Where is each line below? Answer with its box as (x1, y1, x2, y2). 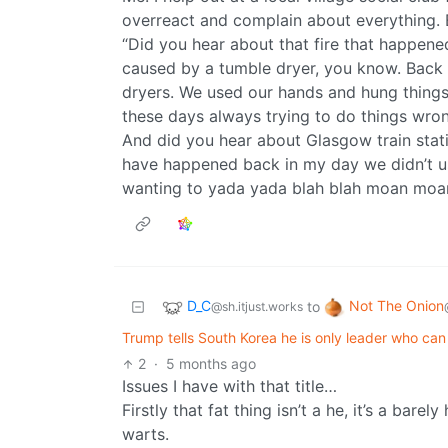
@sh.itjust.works (211, 299, 303, 315)
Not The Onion (349, 297, 444, 315)
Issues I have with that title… (122, 376, 337, 397)
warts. (122, 424, 169, 445)
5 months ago (166, 355, 257, 373)
